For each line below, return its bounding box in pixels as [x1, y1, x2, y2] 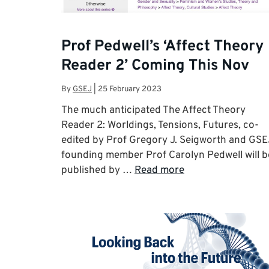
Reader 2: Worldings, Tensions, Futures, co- [61, 119, 259, 133]
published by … [61, 164, 134, 178]
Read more [134, 164, 184, 178]
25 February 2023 [98, 84, 162, 95]
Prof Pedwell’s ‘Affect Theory [61, 37, 264, 56]
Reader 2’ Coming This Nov [61, 56, 249, 76]
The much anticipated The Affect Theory [61, 104, 246, 118]
